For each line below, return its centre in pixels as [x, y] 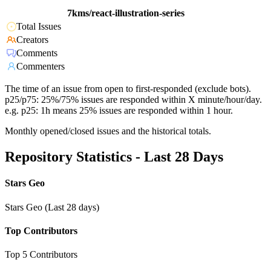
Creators [32, 40]
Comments [37, 53]
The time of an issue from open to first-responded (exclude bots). [128, 89]
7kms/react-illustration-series [126, 13]
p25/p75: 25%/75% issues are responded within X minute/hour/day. [133, 100]
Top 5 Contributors [41, 255]
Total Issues [39, 27]
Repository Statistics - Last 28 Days [114, 157]
